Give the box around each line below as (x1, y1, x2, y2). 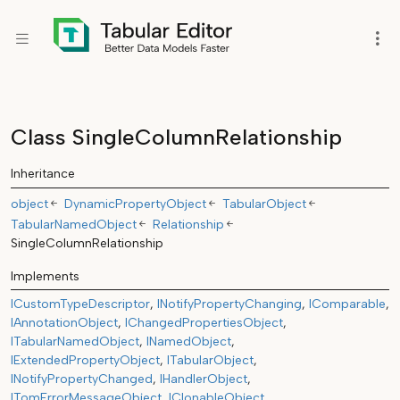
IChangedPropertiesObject (125, 315, 283, 331)
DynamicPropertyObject (64, 196, 206, 212)
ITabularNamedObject (11, 334, 139, 350)
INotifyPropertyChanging (157, 296, 302, 312)
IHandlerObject (160, 371, 247, 387)
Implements (11, 268, 79, 284)
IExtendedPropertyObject (11, 353, 160, 369)
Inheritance (11, 166, 75, 181)
